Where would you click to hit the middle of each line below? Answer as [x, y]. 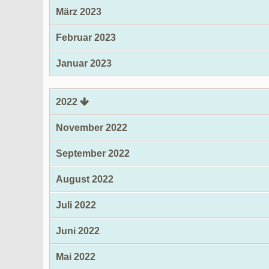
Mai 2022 [76, 257]
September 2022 [93, 153]
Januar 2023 [84, 63]
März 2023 [79, 12]
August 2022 [85, 179]
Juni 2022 [78, 231]
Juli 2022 [76, 205]
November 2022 [92, 128]
